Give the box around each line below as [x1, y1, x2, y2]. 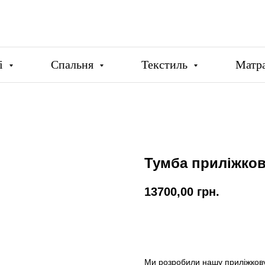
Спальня [50, 58, 96, 71]
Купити [162, 220, 192, 230]
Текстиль [141, 58, 190, 71]
